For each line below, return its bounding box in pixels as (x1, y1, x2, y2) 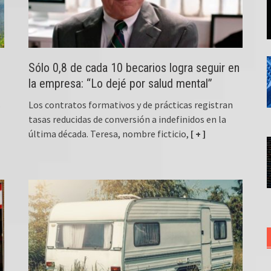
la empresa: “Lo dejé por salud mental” (28, 76, 213, 91)
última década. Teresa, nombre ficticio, (28, 128, 189, 140)
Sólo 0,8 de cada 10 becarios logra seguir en (28, 60, 240, 76)
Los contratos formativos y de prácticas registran (28, 99, 233, 111)
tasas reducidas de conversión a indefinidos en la (28, 113, 227, 126)
